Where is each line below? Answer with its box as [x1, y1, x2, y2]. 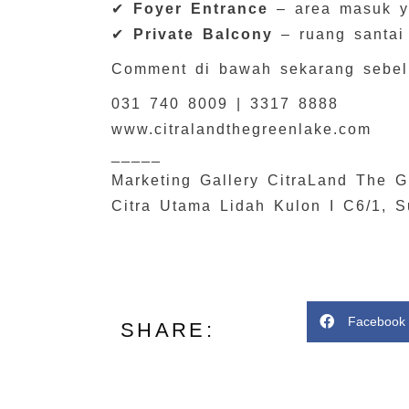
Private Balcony [133, 26, 273, 42]
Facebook [347, 313, 405, 329]
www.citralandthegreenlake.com [111, 121, 372, 137]
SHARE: [121, 319, 215, 342]
